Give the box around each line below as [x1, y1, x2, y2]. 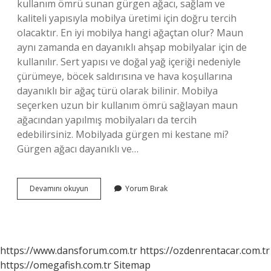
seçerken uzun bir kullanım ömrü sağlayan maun [17, 99, 238, 112]
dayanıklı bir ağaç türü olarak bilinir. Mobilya [17, 84, 218, 97]
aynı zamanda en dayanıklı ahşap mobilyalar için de [17, 41, 247, 54]
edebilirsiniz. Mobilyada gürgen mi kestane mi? [17, 128, 229, 141]
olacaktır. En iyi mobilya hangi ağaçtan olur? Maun [17, 26, 243, 39]
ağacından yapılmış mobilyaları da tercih [17, 113, 197, 126]
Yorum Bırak [125, 183, 168, 194]
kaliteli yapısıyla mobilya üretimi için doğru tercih [17, 11, 237, 25]
